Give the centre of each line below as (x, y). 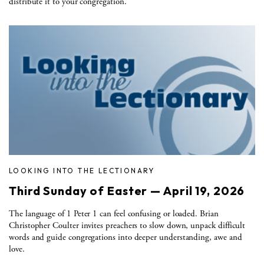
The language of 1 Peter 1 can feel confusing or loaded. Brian (114, 213)
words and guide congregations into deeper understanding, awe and (126, 237)
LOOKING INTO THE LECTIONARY (82, 170)
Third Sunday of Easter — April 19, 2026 (127, 190)
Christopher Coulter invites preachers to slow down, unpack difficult (127, 225)
